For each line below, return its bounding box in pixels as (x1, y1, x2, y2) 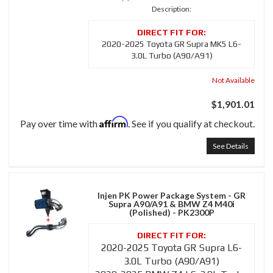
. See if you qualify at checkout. (128, 118, 255, 130)
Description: (152, 4, 191, 14)
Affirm (99, 116, 128, 129)
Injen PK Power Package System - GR (97, 190, 246, 201)
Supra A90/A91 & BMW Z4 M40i (108, 199, 235, 210)
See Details (213, 141, 249, 151)
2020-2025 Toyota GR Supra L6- (101, 242, 242, 254)
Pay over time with (20, 118, 99, 130)
